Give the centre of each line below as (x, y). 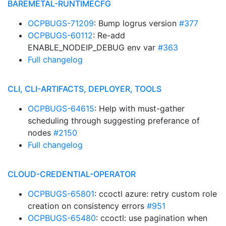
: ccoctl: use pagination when (152, 218)
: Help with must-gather (139, 108)
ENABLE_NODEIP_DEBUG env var (93, 47)
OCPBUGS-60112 (60, 35)
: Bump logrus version (136, 23)
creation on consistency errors (87, 206)
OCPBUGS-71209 (61, 23)
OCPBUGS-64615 (61, 108)
